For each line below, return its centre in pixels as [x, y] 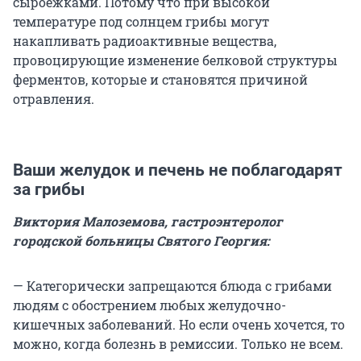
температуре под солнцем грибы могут [141, 22]
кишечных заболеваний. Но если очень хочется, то [179, 325]
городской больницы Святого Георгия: [141, 241]
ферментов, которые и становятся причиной [160, 80]
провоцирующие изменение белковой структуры [175, 60]
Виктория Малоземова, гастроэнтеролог [148, 222]
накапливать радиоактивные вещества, [145, 41]
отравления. [54, 99]
